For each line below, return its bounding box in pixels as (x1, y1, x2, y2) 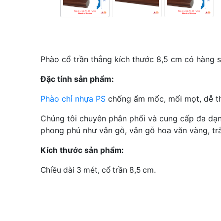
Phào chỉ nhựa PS (40, 93, 106, 104)
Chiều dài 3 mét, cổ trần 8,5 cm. (40, 165, 156, 175)
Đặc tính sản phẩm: (40, 74, 114, 84)
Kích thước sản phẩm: (40, 145, 124, 155)
